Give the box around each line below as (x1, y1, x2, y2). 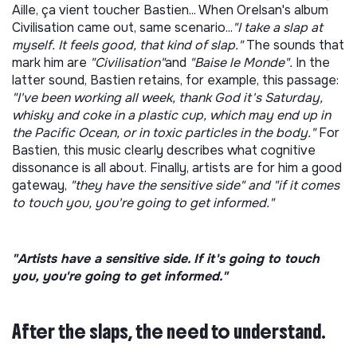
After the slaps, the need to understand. (12, 320, 326, 343)
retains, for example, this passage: (139, 72, 339, 88)
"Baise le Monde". (190, 54, 296, 71)
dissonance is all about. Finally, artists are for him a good (12, 159, 342, 176)
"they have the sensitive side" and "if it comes (70, 177, 339, 194)
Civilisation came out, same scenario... (12, 19, 233, 36)
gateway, (12, 177, 70, 194)
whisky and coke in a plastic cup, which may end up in (12, 107, 331, 124)
